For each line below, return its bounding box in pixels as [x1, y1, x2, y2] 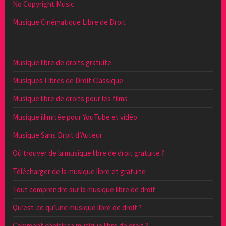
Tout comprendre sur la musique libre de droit [13, 184, 155, 194]
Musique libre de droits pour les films [13, 93, 128, 103]
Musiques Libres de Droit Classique [13, 75, 123, 85]
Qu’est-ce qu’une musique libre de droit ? [13, 202, 142, 212]
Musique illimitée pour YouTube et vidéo [13, 111, 137, 122]
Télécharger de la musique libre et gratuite [13, 166, 146, 176]
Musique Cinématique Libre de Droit [13, 17, 126, 27]
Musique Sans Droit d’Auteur [13, 130, 102, 140]
